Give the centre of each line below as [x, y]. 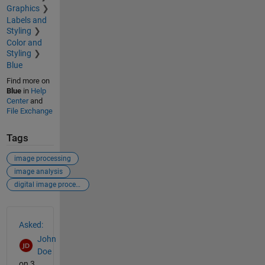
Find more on [28, 81]
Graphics [23, 9]
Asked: [31, 224]
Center [17, 101]
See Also [30, 213]
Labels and [26, 20]
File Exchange [29, 111]
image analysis [38, 171]
